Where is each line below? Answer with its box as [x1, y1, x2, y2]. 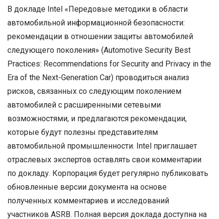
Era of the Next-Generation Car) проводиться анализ [7, 73, 189, 82]
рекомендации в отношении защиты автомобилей [7, 32, 193, 41]
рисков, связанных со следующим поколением [7, 87, 181, 96]
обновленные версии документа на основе [7, 182, 167, 192]
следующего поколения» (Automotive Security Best [7, 45, 191, 55]
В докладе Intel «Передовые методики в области [7, 4, 188, 14]
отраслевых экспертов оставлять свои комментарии [7, 155, 201, 164]
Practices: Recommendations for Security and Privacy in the [7, 59, 211, 68]
